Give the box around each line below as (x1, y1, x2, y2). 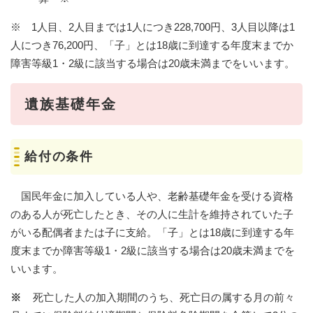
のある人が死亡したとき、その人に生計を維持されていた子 (10, 208, 293, 220)
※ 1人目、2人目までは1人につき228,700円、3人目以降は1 (10, 20, 295, 33)
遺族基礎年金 (24, 96, 117, 112)
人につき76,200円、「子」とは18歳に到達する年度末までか (10, 38, 293, 51)
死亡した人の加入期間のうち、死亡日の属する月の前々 (22, 291, 295, 303)
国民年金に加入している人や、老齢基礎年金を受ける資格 (10, 189, 293, 202)
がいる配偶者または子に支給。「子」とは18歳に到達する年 (10, 226, 294, 238)
